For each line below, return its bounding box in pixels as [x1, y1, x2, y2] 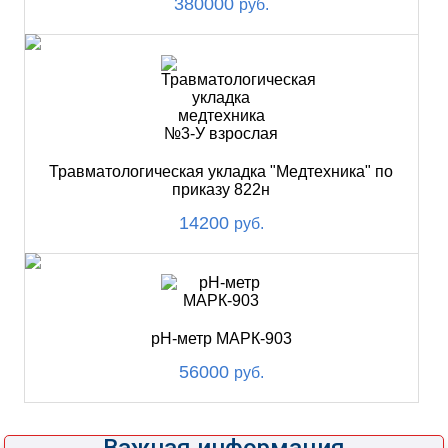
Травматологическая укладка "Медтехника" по [49, 163, 394, 180]
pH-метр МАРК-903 [150, 330, 292, 347]
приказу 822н [172, 181, 271, 198]
